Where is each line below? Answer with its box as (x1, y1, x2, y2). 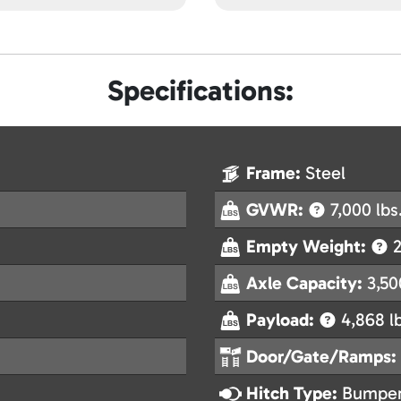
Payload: (246, 309, 319, 331)
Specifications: (107, 73, 294, 108)
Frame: (246, 162, 305, 184)
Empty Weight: (246, 235, 371, 258)
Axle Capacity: (246, 272, 367, 294)
